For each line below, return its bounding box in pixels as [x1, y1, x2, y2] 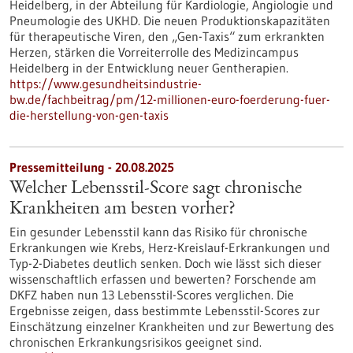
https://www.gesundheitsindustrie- [9, 76, 202, 91]
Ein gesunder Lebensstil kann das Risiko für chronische [9, 224, 307, 240]
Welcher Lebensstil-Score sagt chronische [9, 180, 302, 199]
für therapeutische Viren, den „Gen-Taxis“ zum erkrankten [9, 28, 325, 44]
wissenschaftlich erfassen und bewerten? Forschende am [9, 271, 317, 287]
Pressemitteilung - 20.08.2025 [9, 159, 174, 175]
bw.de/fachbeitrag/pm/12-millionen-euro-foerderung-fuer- [9, 91, 330, 107]
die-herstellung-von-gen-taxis [9, 107, 169, 123]
